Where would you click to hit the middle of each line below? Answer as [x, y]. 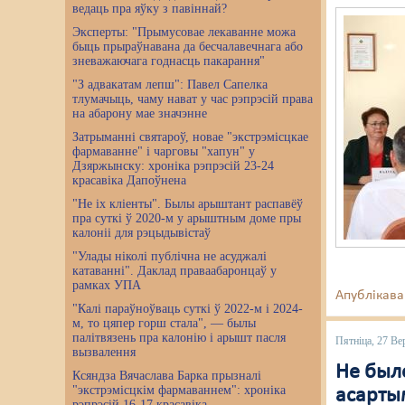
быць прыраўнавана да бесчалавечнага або [188, 47]
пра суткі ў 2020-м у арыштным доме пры [187, 218]
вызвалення [104, 352]
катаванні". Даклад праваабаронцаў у [174, 271]
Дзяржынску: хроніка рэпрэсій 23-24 [173, 166]
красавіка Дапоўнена [129, 180]
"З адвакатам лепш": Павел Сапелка [170, 85]
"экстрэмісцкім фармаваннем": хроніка [179, 390]
